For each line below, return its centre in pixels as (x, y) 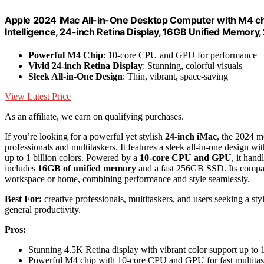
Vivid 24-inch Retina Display (85, 65)
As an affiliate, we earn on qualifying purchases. (94, 116)
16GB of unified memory (87, 168)
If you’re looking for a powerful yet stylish (85, 136)
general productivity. (43, 209)
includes (21, 168)
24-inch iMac (191, 136)
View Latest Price (38, 96)
